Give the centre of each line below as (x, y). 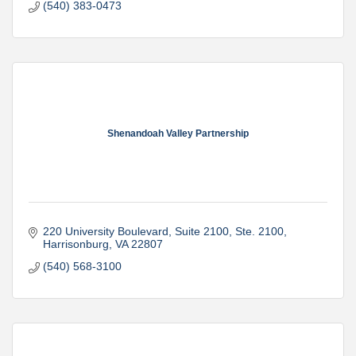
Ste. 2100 (259, 232)
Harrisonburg (75, 244)
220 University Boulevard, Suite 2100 (135, 232)
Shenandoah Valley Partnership (178, 133)
